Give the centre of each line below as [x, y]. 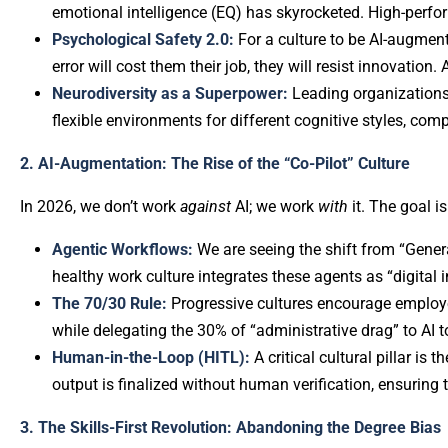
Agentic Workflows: [122, 249]
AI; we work [274, 206]
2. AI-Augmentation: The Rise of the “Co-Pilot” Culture [215, 163]
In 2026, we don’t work [100, 206]
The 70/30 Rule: [109, 303]
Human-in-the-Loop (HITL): [151, 357]
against [205, 206]
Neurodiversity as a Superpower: [170, 93]
